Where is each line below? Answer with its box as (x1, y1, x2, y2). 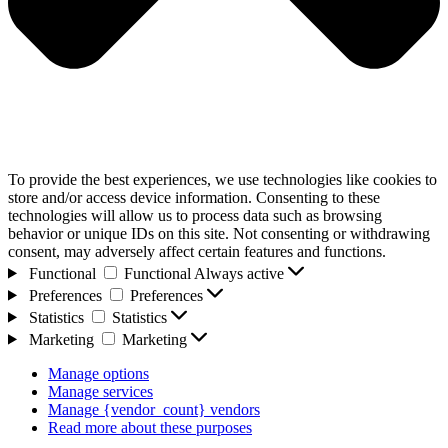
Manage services (48, 382, 153, 400)
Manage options (48, 364, 149, 382)
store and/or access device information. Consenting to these (8, 188, 380, 206)
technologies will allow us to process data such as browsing (8, 206, 382, 224)
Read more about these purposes (48, 418, 252, 436)
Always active (193, 264, 288, 282)
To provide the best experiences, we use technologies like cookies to (8, 170, 437, 188)
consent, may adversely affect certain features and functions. (8, 242, 386, 260)
